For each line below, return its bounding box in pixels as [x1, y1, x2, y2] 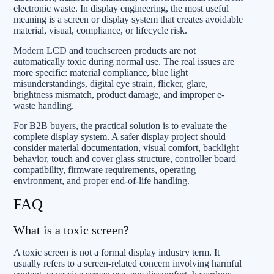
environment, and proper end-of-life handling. [13, 175, 190, 186]
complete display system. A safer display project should [13, 131, 226, 142]
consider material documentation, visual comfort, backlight [13, 142, 239, 153]
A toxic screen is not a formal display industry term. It [13, 247, 220, 257]
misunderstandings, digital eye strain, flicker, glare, [13, 78, 208, 89]
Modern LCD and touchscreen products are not [13, 45, 196, 56]
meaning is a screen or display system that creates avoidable [13, 13, 243, 24]
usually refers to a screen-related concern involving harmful [13, 258, 242, 268]
